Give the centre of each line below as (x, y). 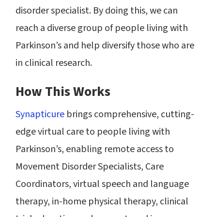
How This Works (63, 92)
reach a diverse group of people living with (102, 28)
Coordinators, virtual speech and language (102, 184)
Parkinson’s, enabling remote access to (95, 149)
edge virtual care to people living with (93, 132)
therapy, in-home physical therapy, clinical (102, 201)
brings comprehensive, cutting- (129, 114)
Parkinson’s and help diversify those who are (105, 46)
